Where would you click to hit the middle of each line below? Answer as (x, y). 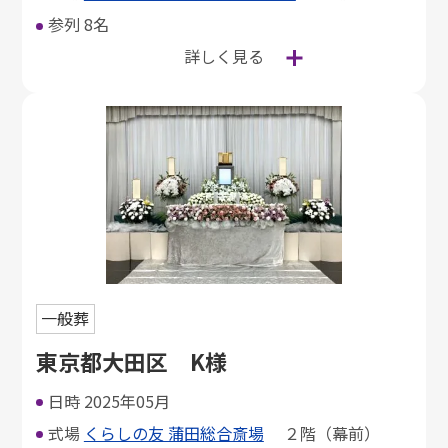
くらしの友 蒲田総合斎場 (173, 432)
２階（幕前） (321, 432)
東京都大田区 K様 (131, 360)
